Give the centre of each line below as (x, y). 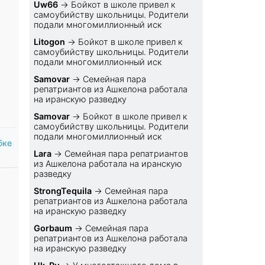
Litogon (50, 42)
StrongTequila (63, 191)
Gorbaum (53, 228)
